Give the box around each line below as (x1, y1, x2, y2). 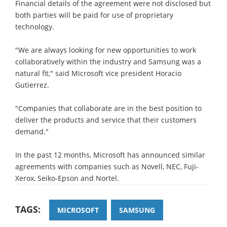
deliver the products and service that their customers (15, 115, 197, 125)
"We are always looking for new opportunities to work (15, 45, 196, 55)
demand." (15, 126, 49, 136)
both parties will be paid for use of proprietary (15, 10, 173, 20)
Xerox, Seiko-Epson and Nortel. (15, 173, 119, 183)
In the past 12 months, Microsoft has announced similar (15, 149, 205, 160)
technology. (15, 21, 54, 31)
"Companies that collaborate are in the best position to (15, 103, 202, 113)
